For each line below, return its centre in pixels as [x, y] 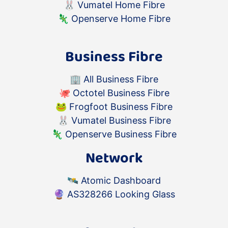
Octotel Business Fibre [121, 93]
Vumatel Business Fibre [121, 120]
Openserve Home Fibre [121, 19]
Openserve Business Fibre [121, 134]
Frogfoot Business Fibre [121, 107]
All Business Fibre [121, 79]
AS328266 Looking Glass [121, 194]
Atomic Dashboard [121, 180]
